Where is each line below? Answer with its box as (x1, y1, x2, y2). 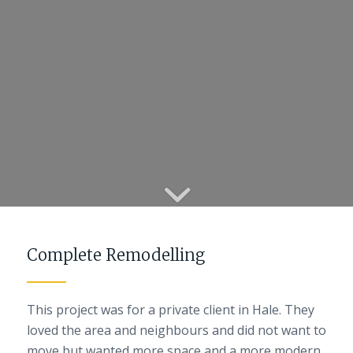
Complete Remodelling (26, 245, 205, 265)
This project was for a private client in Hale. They (26, 301, 314, 318)
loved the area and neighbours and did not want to (26, 321, 326, 339)
